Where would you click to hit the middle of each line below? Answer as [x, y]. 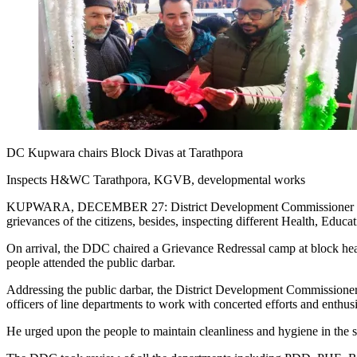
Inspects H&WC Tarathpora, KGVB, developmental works [156, 179]
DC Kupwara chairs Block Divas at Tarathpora [125, 152]
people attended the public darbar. [91, 262]
